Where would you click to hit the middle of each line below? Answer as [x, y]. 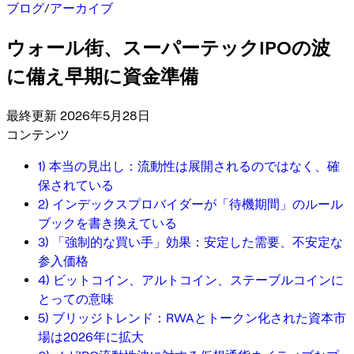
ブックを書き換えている [107, 223]
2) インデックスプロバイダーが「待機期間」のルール [190, 204]
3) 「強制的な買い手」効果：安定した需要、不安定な [190, 242]
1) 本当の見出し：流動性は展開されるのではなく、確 [189, 166]
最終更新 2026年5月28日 [78, 115]
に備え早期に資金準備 [102, 76]
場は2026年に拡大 [91, 337]
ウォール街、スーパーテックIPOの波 [168, 47]
